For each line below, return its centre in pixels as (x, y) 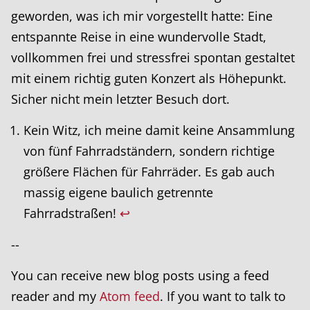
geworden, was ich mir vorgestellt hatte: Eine (142, 16)
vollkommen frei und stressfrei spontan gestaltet (153, 58)
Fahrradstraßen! (72, 213)
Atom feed (130, 297)
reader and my (55, 297)
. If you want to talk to (223, 297)
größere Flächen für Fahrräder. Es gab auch (149, 172)
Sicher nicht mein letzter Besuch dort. (120, 99)
